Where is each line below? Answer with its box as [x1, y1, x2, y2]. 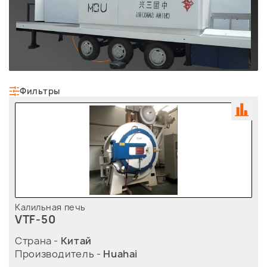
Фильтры [20, 85, 60, 97]
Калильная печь [15, 201, 86, 213]
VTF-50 [15, 212, 56, 228]
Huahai [103, 247, 138, 261]
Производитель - [15, 247, 104, 261]
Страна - [15, 234, 61, 248]
